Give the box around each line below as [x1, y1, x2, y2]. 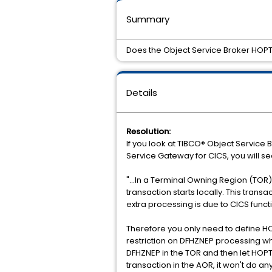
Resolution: [126, 126, 171, 137]
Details [126, 86, 157, 99]
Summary [126, 13, 169, 25]
